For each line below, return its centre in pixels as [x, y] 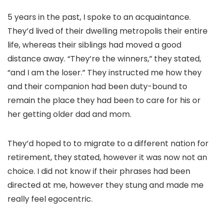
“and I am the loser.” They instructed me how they [105, 73]
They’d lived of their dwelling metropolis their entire [108, 31]
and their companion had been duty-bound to [97, 87]
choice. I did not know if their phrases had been [99, 171]
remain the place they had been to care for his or [104, 101]
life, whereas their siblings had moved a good [94, 45]
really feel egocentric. [50, 199]
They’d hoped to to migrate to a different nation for [108, 144]
